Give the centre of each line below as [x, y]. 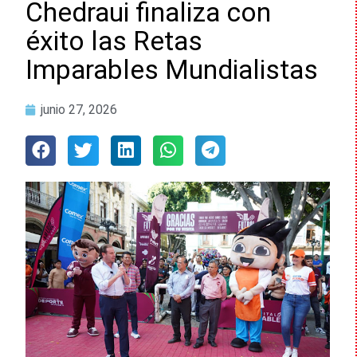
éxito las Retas [114, 41]
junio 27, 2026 [79, 110]
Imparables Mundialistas [172, 70]
